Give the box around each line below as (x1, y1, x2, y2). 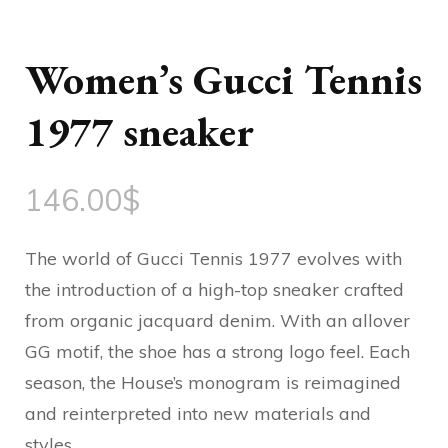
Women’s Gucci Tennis (25, 52, 422, 108)
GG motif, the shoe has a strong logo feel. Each (25, 340, 410, 364)
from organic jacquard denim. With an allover (25, 309, 410, 333)
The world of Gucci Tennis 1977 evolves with (25, 247, 402, 271)
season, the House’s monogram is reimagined (25, 371, 401, 395)
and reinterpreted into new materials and (25, 402, 371, 426)
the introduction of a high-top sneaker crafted (25, 278, 404, 302)
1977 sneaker (25, 104, 254, 160)
